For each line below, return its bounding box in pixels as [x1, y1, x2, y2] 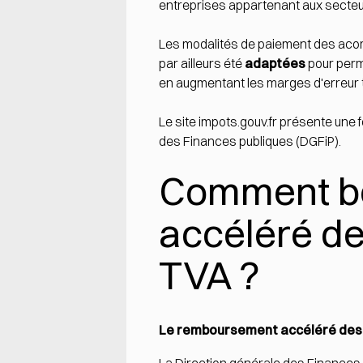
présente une [277, 113, 358, 130]
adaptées [245, 55, 305, 72]
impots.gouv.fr [199, 113, 277, 130]
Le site [159, 113, 199, 130]
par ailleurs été [159, 55, 245, 72]
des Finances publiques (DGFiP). [159, 133, 341, 150]
